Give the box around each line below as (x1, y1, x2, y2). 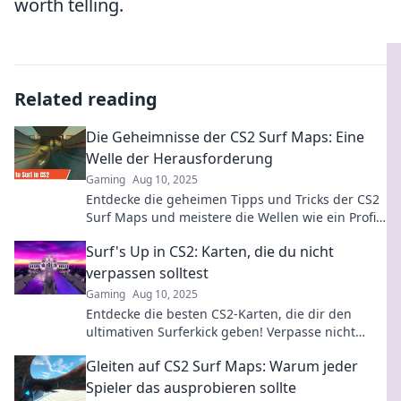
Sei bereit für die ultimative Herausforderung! (86, 226, 363, 243)
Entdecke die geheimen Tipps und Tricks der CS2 (86, 191, 380, 208)
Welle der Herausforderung (86, 149, 273, 168)
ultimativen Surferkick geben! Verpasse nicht (86, 323, 355, 340)
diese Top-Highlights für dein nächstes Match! (86, 341, 364, 358)
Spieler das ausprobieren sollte (86, 378, 296, 397)
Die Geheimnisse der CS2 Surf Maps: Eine (86, 127, 364, 147)
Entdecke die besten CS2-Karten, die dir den (86, 305, 352, 322)
